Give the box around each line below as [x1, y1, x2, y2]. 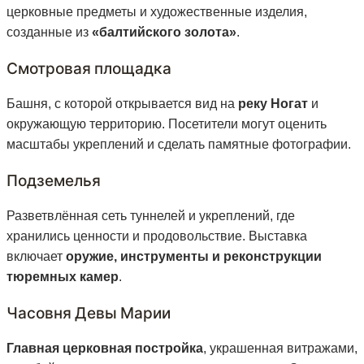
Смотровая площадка [6, 58, 171, 78]
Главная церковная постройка [6, 341, 203, 356]
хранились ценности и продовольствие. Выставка [6, 229, 307, 244]
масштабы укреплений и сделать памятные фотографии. [6, 137, 351, 152]
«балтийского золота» [92, 25, 236, 40]
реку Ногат [238, 97, 308, 111]
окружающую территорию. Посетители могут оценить [6, 117, 327, 132]
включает [6, 249, 66, 264]
